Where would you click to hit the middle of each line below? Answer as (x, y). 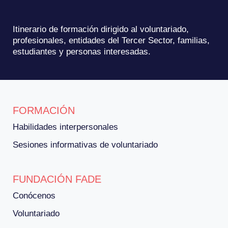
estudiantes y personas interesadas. (82, 51)
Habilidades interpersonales (65, 127)
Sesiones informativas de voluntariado (85, 145)
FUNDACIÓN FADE (57, 179)
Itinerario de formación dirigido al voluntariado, (101, 29)
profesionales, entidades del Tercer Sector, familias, (111, 40)
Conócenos (34, 196)
